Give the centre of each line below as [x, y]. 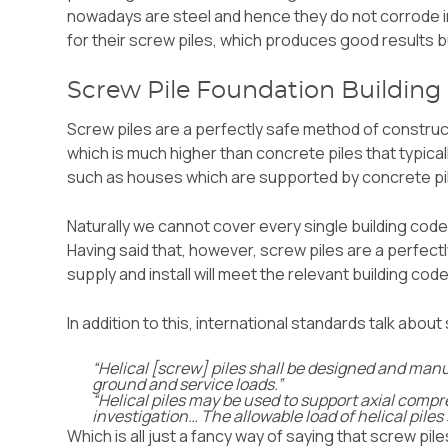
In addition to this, [132, 323]
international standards [281, 323]
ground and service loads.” [188, 384]
